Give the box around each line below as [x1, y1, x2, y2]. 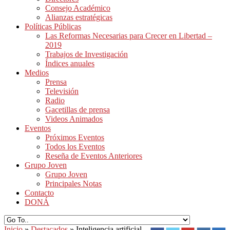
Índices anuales [45, 59, 94, 68]
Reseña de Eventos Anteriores [45, 151, 142, 160]
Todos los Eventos [45, 142, 105, 151]
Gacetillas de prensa [45, 105, 110, 114]
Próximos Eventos [45, 133, 104, 142]
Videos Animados [45, 114, 103, 123]
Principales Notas [45, 179, 102, 188]
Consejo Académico [45, 4, 110, 12]
